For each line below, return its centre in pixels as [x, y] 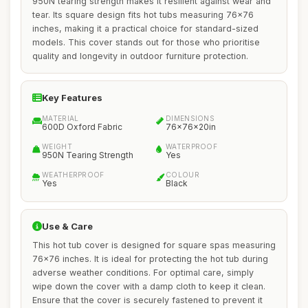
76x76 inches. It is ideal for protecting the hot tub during [150, 259]
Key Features [72, 98]
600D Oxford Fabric [82, 127]
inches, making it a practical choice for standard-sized [145, 29]
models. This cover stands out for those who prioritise [146, 42]
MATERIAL [60, 118]
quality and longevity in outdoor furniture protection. [140, 56]
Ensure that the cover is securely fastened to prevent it [147, 300]
